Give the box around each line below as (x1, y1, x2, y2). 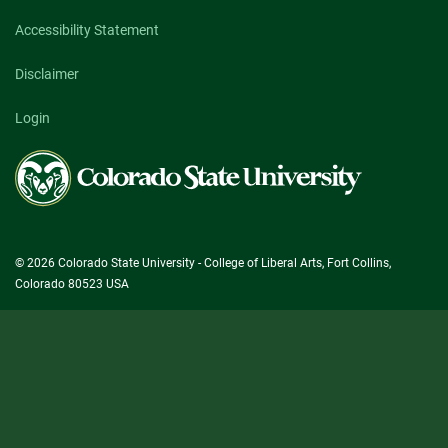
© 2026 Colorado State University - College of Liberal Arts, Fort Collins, (15, 255, 391, 270)
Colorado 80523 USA (15, 276, 129, 291)
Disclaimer (15, 65, 79, 82)
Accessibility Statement (15, 21, 159, 38)
